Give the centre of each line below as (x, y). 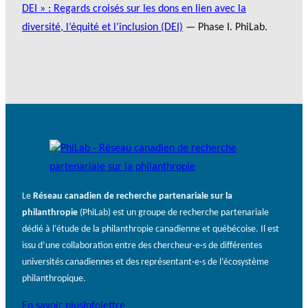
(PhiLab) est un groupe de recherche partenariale (173, 212)
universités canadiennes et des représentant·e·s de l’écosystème (145, 262)
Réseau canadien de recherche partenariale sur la (133, 196)
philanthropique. (54, 278)
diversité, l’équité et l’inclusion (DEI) (102, 27)
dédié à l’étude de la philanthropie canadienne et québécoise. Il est (151, 229)
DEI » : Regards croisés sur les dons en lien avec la (134, 9)
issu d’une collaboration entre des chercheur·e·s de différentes (142, 245)
